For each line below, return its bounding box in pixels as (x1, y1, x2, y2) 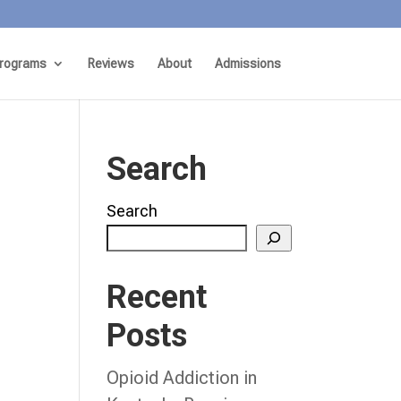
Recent (107, 278, 208, 316)
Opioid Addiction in (107, 367, 258, 388)
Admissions (214, 56, 281, 71)
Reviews (87, 56, 134, 71)
